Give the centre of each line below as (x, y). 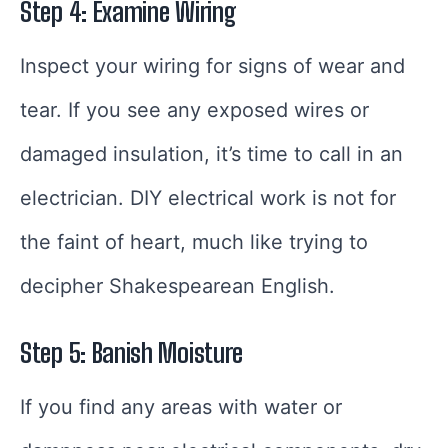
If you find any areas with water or (181, 407)
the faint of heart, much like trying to (194, 242)
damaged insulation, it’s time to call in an (211, 154)
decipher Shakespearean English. (177, 286)
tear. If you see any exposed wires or (194, 110)
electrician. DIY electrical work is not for (208, 198)
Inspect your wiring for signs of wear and (212, 66)
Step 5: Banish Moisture (132, 353)
